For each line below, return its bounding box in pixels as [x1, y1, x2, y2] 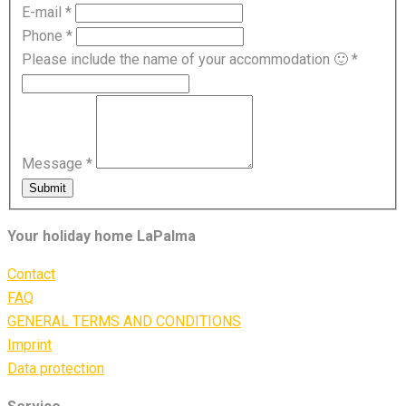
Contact [7, 265, 55, 283]
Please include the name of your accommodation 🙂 [22, 50, 352, 68]
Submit [29, 180, 66, 195]
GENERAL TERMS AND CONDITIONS [7, 312, 241, 330]
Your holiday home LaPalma [7, 227, 196, 245]
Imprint [7, 335, 52, 353]
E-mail [22, 3, 65, 21]
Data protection [7, 359, 104, 377]
